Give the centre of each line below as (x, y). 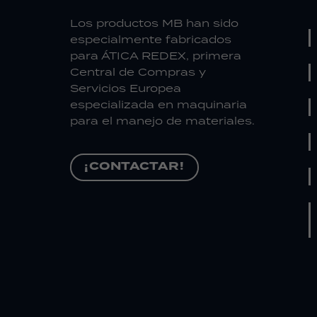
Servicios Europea (125, 88)
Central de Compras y (138, 72)
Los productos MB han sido (154, 23)
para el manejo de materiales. (162, 121)
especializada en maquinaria (158, 104)
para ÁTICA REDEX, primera (155, 56)
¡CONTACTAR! (134, 167)
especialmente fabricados (150, 39)
